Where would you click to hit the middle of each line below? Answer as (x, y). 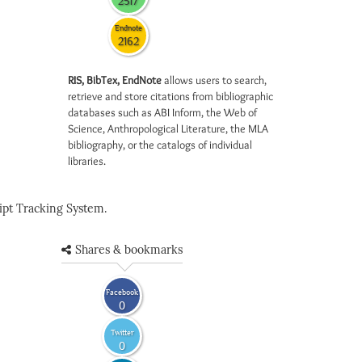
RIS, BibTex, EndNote (114, 80)
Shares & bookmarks (129, 250)
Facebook (122, 292)
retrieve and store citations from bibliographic (170, 96)
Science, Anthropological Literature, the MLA (168, 128)
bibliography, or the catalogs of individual (160, 145)
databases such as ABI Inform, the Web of (162, 112)
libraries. (86, 161)
